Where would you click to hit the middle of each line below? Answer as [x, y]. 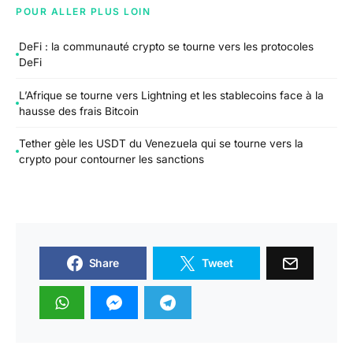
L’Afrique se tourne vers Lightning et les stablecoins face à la [171, 95]
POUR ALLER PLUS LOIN [83, 12]
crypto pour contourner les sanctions [111, 160]
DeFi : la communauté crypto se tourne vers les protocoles [166, 46]
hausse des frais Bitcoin [79, 111]
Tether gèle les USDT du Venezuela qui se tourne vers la [161, 144]
